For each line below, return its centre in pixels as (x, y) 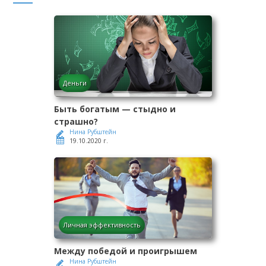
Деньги (75, 83)
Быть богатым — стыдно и (115, 109)
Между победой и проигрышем (126, 251)
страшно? (76, 122)
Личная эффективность (102, 225)
